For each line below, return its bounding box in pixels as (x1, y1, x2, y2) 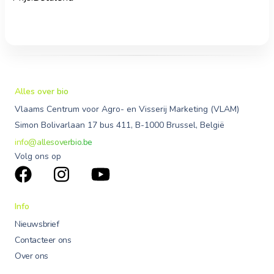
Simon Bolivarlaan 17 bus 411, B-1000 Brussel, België (15, 119, 224, 131)
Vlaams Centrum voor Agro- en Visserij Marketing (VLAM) (15, 103, 239, 116)
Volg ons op (15, 150, 61, 163)
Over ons (15, 250, 48, 262)
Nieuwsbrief (15, 218, 59, 231)
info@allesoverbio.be (15, 136, 92, 149)
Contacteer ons (15, 234, 72, 246)
